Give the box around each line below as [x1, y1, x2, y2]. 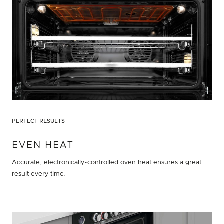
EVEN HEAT [12, 141, 74, 150]
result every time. [12, 171, 66, 178]
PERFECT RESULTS [12, 118, 65, 124]
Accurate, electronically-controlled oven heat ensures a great [12, 159, 201, 166]
